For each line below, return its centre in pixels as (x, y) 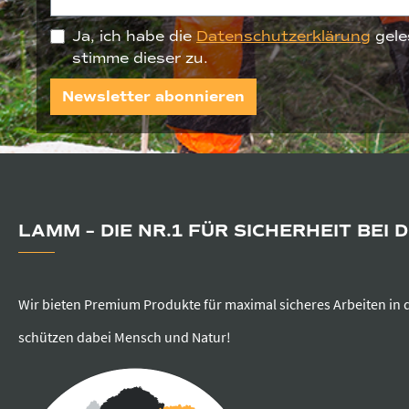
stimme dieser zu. (140, 58)
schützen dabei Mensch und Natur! (125, 337)
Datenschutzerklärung (283, 36)
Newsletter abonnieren (153, 96)
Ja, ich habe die (134, 36)
